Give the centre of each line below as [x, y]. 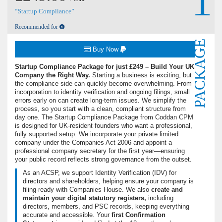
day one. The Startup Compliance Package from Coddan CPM [104, 117]
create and [166, 190]
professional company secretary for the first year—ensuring [100, 151]
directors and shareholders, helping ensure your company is [108, 181]
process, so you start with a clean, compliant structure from [100, 109]
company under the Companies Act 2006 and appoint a [93, 143]
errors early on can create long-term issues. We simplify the [101, 101]
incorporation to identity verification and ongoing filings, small [102, 92]
